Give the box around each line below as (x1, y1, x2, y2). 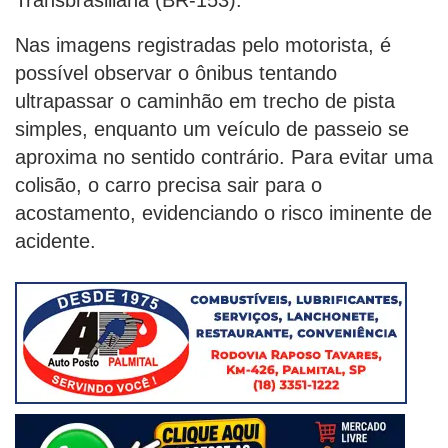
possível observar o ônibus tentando (15, 62, 337, 85)
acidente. (15, 230, 96, 253)
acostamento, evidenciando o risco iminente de (15, 202, 432, 225)
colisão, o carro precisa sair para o (15, 174, 322, 197)
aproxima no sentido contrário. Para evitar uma (15, 146, 433, 169)
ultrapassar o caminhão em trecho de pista (15, 90, 395, 113)
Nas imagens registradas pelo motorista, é (15, 34, 391, 57)
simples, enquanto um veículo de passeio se (15, 118, 409, 141)
